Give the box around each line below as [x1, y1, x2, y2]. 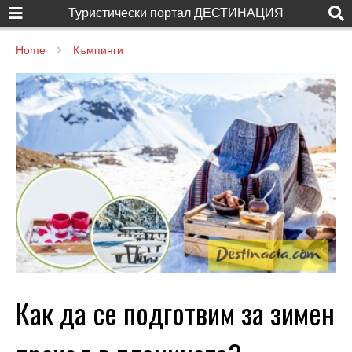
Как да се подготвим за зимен [16, 291, 335, 333]
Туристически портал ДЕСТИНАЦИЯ [68, 6, 284, 20]
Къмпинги [73, 44, 123, 57]
